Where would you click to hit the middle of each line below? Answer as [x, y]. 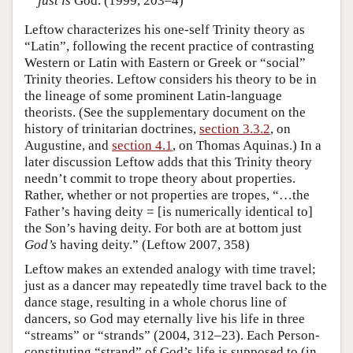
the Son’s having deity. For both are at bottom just [163, 229]
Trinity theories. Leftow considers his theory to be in [171, 80]
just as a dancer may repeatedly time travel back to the [176, 286]
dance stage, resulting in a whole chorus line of [156, 303]
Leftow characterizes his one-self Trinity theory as [165, 30]
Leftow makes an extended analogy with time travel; [170, 269]
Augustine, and [68, 146]
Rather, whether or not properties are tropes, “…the [167, 195]
